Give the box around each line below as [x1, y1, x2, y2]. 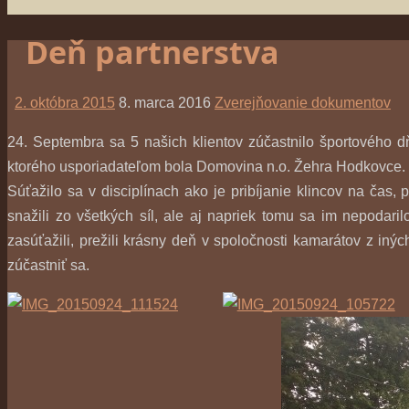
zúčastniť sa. [7, 257, 89, 274]
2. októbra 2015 [15, 95, 115, 111]
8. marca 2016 [119, 95, 211, 111]
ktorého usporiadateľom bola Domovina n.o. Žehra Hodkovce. [7, 159, 405, 175]
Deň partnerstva [26, 31, 279, 74]
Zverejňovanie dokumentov [215, 95, 391, 111]
